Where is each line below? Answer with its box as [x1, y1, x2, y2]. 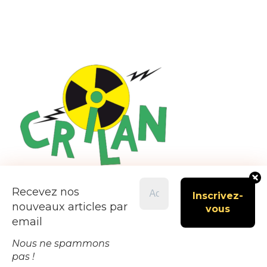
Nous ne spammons [12, 238, 110, 249]
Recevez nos [12, 185, 79, 199]
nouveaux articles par [12, 200, 128, 214]
